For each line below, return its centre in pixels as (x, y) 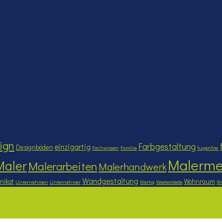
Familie (129, 147)
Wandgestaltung (110, 181)
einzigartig (73, 146)
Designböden (34, 147)
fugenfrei (208, 147)
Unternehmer (65, 182)
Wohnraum (199, 181)
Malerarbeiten (63, 166)
